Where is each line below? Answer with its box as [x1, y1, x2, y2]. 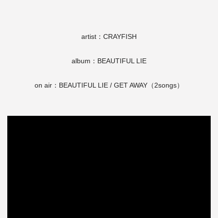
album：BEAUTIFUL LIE [72, 56, 146, 65]
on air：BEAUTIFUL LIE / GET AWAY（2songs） [35, 81, 183, 89]
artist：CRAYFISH [81, 32, 137, 40]
